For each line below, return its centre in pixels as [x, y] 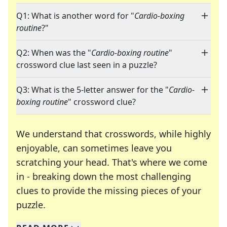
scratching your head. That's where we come [112, 162]
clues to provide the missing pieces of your [109, 191]
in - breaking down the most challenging [104, 177]
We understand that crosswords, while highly [113, 134]
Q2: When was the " [54, 53]
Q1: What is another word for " [75, 16]
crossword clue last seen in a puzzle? [87, 65]
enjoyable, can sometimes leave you [94, 148]
